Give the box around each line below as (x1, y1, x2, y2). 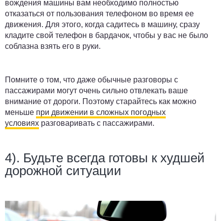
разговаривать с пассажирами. (39, 119, 154, 128)
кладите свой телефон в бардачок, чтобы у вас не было (5, 31, 208, 40)
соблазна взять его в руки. (5, 42, 101, 51)
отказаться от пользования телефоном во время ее (5, 9, 194, 18)
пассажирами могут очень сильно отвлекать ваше (5, 86, 188, 95)
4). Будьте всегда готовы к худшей (5, 150, 205, 166)
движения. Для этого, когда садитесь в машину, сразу (5, 20, 200, 29)
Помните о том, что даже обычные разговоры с (5, 75, 178, 84)
